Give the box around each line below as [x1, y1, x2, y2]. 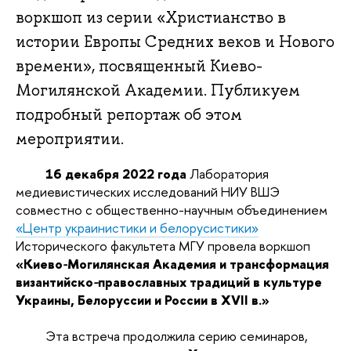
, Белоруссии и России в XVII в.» [71, 290, 270, 309]
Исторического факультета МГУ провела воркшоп [16, 236, 310, 255]
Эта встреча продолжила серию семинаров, [45, 326, 308, 345]
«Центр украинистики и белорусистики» [16, 218, 259, 237]
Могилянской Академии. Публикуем [16, 80, 300, 101]
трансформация [230, 254, 329, 273]
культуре [263, 272, 322, 291]
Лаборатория [186, 164, 269, 183]
